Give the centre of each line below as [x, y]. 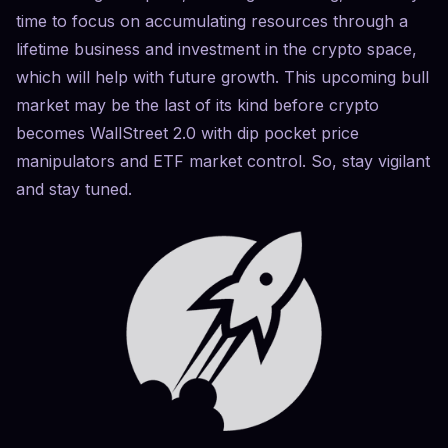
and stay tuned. [84, 189]
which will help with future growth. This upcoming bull [222, 77]
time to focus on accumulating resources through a [212, 21]
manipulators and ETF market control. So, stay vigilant [223, 161]
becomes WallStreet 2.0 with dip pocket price [187, 133]
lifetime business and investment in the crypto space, [216, 49]
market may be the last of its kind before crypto [197, 105]
